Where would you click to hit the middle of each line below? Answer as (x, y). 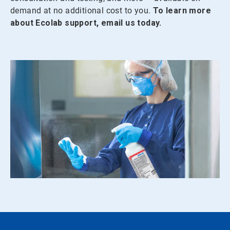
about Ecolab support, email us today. (86, 23)
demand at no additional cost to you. (81, 11)
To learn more (182, 11)
